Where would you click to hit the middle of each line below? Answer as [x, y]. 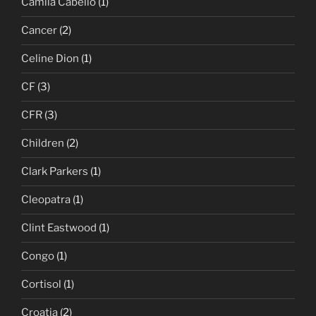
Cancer [39, 31]
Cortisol [41, 285]
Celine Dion [50, 59]
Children [43, 144]
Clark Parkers [55, 172]
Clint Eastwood [59, 228]
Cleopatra [46, 200]
